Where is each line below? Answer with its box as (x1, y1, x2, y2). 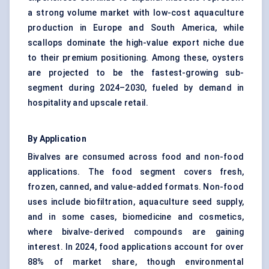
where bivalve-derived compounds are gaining (28, 227, 244, 237)
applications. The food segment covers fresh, (28, 167, 244, 177)
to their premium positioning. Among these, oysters (28, 53, 244, 63)
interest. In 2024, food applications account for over (28, 242, 244, 252)
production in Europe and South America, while (28, 23, 244, 33)
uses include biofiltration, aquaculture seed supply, (28, 197, 244, 207)
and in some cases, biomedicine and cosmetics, (28, 212, 244, 222)
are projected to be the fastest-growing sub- (28, 68, 244, 78)
